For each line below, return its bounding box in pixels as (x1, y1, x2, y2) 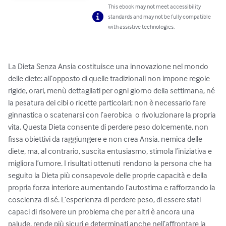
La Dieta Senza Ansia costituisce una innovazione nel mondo (8, 61, 210, 72)
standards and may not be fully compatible (108, 13, 211, 21)
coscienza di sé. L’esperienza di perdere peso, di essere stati (8, 194, 202, 205)
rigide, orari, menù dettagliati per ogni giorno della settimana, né (8, 85, 216, 96)
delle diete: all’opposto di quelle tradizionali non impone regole (8, 73, 211, 84)
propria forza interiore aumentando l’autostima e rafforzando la (8, 182, 217, 193)
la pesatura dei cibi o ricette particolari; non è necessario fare (8, 97, 207, 108)
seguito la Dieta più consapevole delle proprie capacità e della (8, 170, 209, 181)
